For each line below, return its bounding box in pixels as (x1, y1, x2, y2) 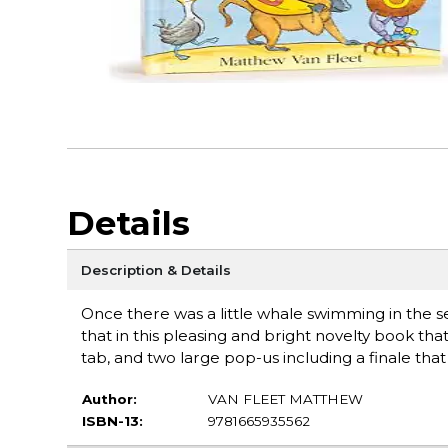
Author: (81, 390, 137, 407)
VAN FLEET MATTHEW (207, 390, 363, 407)
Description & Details (80, 261, 231, 278)
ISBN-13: (81, 412, 143, 429)
